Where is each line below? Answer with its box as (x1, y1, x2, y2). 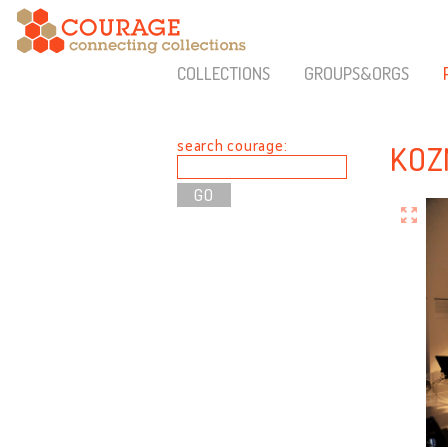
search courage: (177, 135, 288, 155)
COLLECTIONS (177, 62, 270, 84)
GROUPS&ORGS (303, 62, 409, 84)
